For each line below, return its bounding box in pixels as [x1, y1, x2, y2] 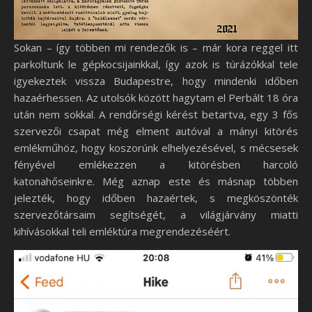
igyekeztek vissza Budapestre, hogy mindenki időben [14, 74, 298, 88]
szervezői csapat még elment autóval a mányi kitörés [14, 124, 298, 139]
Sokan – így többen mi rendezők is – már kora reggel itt [14, 40, 298, 55]
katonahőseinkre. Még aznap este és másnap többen [14, 174, 298, 189]
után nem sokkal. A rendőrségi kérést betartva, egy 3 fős [14, 107, 298, 122]
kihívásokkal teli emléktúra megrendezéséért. [14, 224, 231, 239]
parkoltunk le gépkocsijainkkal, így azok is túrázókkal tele [14, 57, 298, 72]
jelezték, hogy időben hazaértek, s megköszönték [14, 191, 298, 205]
